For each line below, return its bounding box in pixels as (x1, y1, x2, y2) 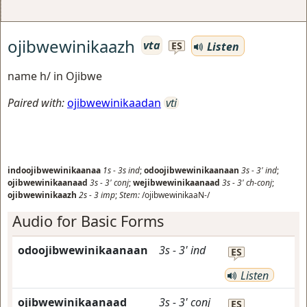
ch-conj (246, 177, 272, 188)
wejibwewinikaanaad (133, 177, 220, 188)
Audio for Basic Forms (12, 211, 164, 231)
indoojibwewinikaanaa (8, 164, 101, 176)
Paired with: (8, 95, 64, 110)
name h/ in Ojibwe (8, 69, 102, 84)
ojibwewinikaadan (67, 95, 161, 110)
